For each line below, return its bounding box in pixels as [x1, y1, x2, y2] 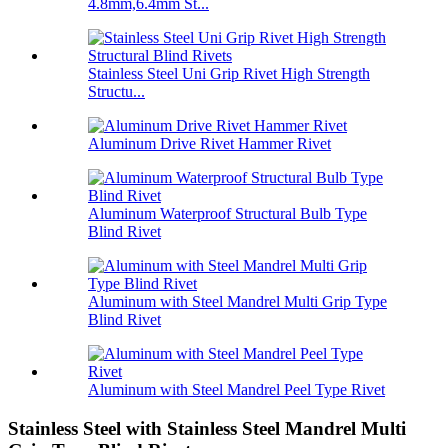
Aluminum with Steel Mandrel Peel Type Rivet [88, 381, 385, 399]
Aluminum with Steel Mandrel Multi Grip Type [88, 293, 387, 311]
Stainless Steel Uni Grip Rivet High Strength [88, 65, 370, 83]
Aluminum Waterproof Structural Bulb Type [88, 205, 367, 223]
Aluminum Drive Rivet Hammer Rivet [88, 135, 331, 153]
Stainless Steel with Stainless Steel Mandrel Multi [8, 418, 406, 440]
